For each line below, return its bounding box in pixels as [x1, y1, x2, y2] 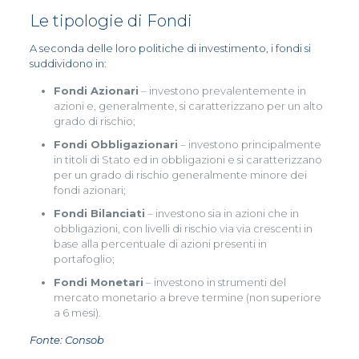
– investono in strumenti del [143, 276, 286, 289]
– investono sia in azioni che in [144, 207, 299, 220]
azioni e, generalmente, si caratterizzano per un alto [53, 99, 323, 113]
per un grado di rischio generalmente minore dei [53, 168, 307, 182]
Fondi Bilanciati [53, 207, 145, 220]
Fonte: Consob [29, 333, 104, 347]
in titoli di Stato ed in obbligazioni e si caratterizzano [53, 153, 322, 167]
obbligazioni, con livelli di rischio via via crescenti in [53, 222, 313, 236]
